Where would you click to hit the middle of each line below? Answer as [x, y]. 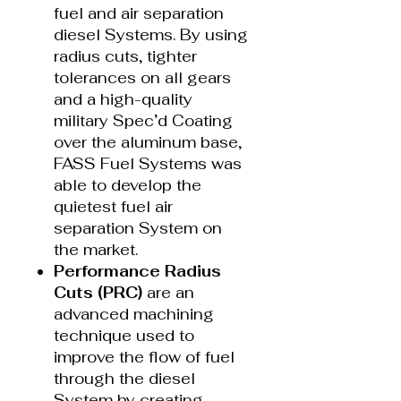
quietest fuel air [113, 206]
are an [168, 292]
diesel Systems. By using [151, 34]
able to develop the [128, 185]
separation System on [138, 228]
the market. [96, 249]
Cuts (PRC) [98, 292]
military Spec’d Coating [143, 120]
